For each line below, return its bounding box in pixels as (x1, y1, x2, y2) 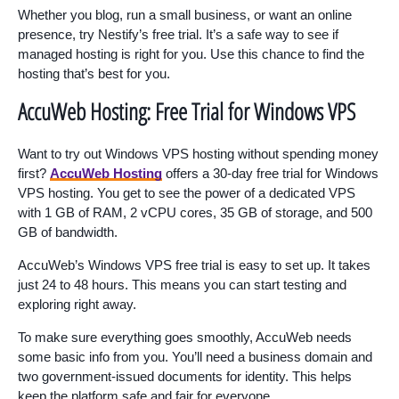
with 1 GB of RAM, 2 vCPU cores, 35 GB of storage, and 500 (18, 205, 372, 221)
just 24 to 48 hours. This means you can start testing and (18, 277, 346, 293)
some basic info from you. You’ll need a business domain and (18, 349, 372, 365)
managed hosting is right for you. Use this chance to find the (18, 46, 364, 62)
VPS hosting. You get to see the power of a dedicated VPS (18, 185, 355, 201)
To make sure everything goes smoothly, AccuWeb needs (18, 330, 352, 346)
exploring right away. (18, 297, 136, 313)
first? (18, 166, 50, 182)
